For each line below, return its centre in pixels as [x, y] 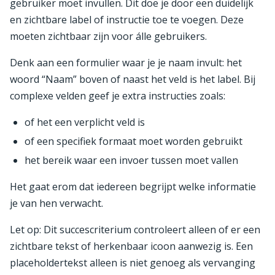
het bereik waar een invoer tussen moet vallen [131, 160]
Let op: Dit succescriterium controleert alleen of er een [135, 229]
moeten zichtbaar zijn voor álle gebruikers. [108, 36]
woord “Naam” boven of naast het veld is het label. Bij [133, 79]
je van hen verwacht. [56, 203]
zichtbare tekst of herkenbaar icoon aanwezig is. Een [131, 246]
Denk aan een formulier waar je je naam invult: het [126, 62]
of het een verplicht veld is [85, 122]
